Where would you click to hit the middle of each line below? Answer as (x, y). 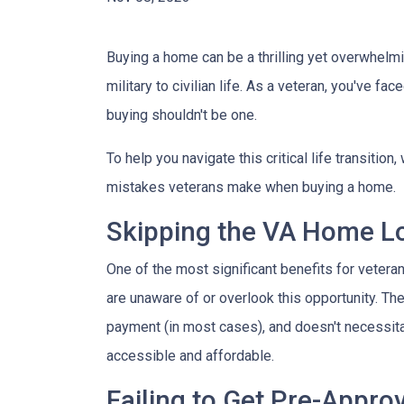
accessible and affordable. (190, 356)
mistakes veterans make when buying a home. (251, 187)
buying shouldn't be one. (182, 115)
